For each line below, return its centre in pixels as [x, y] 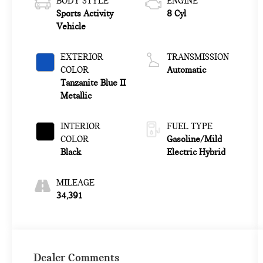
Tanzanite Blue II [93, 83]
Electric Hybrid [196, 152]
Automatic [186, 70]
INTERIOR [80, 127]
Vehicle [71, 27]
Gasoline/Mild [194, 139]
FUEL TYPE [189, 127]
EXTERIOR [82, 57]
